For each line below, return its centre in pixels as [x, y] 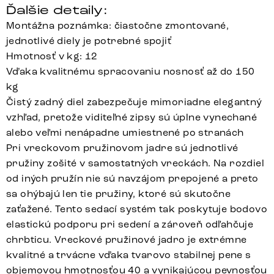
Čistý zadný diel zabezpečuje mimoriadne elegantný [134, 102]
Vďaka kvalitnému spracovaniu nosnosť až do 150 [131, 72]
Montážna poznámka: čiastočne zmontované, [117, 26]
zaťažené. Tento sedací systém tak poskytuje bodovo [137, 209]
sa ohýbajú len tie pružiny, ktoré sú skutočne [118, 194]
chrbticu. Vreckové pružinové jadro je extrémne [127, 240]
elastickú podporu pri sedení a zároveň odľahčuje [130, 224]
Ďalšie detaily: [57, 10]
